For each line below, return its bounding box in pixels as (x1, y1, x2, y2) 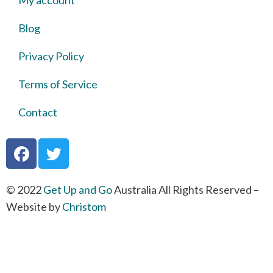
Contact (18, 105, 57, 119)
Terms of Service (18, 77, 97, 91)
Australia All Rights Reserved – (112, 183, 259, 196)
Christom (62, 200, 106, 213)
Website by (6, 200, 62, 213)
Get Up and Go (43, 183, 112, 196)
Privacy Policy (18, 49, 84, 63)
